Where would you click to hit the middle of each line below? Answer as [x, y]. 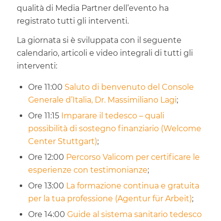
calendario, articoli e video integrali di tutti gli [105, 53]
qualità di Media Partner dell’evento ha [92, 8]
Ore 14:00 [47, 214]
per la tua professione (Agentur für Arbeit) [110, 198]
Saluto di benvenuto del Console [129, 87]
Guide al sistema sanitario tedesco [134, 214]
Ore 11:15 [44, 115]
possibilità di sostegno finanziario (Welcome [114, 128]
